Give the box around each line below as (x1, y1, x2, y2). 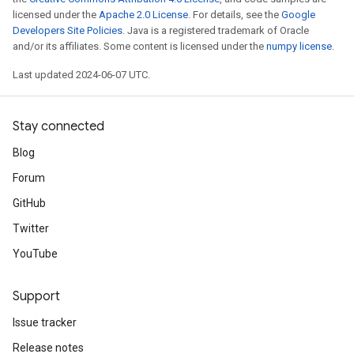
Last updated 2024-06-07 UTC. (13, 69, 150, 81)
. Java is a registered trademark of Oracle (122, 24, 309, 36)
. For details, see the (188, 9, 281, 21)
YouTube (13, 247, 58, 260)
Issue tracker (13, 316, 77, 329)
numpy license (266, 40, 332, 52)
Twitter (13, 222, 49, 235)
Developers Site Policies (13, 24, 122, 36)
